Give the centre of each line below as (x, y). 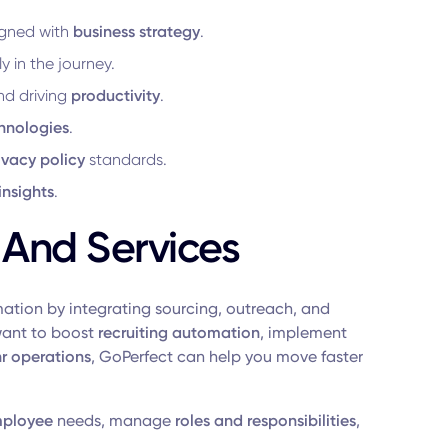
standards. (125, 159)
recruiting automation (178, 332)
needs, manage (113, 420)
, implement (303, 332)
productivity (115, 95)
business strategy (136, 31)
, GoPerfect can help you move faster (226, 356)
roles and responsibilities (265, 420)
